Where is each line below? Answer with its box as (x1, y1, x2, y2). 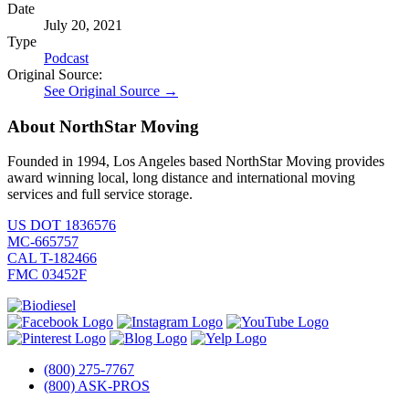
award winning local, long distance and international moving (7, 170, 355, 186)
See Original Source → (44, 82, 178, 99)
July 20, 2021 (44, 16, 122, 33)
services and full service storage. (7, 186, 193, 203)
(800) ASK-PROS (44, 378, 150, 394)
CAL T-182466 (7, 250, 97, 267)
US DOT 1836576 (7, 217, 116, 234)
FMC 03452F (7, 267, 87, 283)
